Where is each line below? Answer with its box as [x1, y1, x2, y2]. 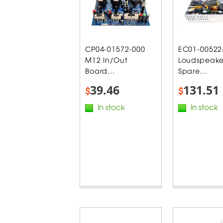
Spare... [178, 65, 208, 75]
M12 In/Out [85, 54, 128, 64]
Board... [85, 65, 115, 75]
